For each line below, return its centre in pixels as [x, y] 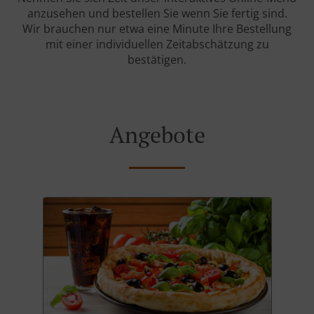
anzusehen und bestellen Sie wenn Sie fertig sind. [157, 14]
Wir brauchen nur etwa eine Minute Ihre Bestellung [157, 29]
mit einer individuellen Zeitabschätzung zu [157, 45]
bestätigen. [157, 60]
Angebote [157, 135]
